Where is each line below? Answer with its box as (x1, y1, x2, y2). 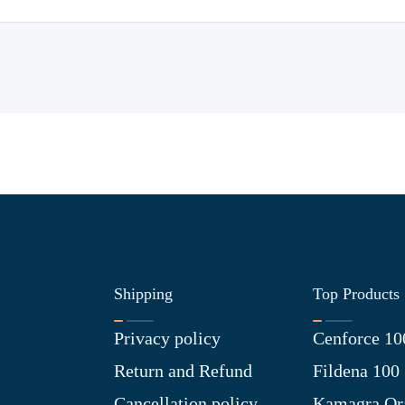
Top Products (313, 284, 400, 303)
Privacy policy (114, 327, 221, 348)
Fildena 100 (313, 360, 400, 381)
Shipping (114, 284, 173, 303)
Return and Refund (114, 360, 252, 381)
